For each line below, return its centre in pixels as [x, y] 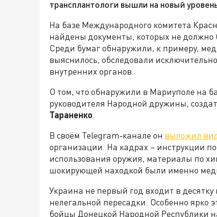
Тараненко [71, 115]
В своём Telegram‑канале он [107, 135]
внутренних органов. [92, 71]
